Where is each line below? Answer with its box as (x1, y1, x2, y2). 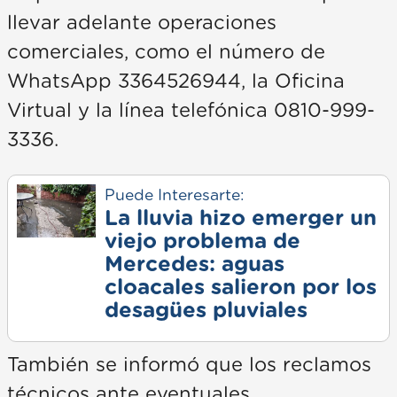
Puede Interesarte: (104, 187, 244, 204)
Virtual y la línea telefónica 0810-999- (7, 100, 375, 121)
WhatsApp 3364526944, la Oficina (7, 71, 345, 91)
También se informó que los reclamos (7, 354, 371, 375)
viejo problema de (104, 230, 300, 253)
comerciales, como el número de (7, 42, 325, 62)
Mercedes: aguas (104, 253, 284, 276)
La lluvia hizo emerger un (104, 207, 377, 230)
